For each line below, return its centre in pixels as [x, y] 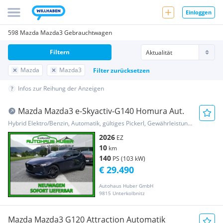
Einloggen [199, 12]
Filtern [60, 52]
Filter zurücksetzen [121, 70]
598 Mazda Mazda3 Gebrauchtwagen [60, 33]
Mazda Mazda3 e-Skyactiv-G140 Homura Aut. [101, 111]
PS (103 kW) [129, 159]
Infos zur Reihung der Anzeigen [61, 88]
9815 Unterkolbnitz [122, 193]
